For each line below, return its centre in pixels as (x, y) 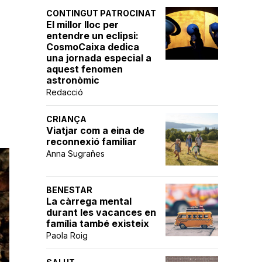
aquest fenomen (85, 69)
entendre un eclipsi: (92, 36)
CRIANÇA (66, 119)
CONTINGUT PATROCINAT (101, 13)
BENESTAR (69, 190)
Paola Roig (67, 235)
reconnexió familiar (92, 142)
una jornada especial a (99, 58)
